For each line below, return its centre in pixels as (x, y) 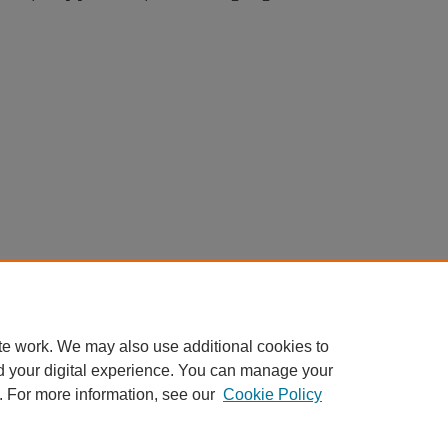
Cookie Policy (272, 394)
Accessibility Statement (318, 429)
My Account (200, 429)
